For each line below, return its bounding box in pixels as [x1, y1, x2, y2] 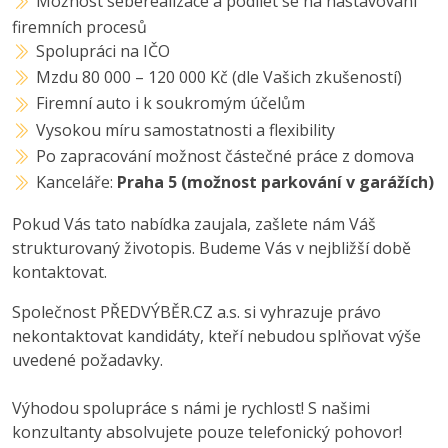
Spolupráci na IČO [36, 40, 171, 63]
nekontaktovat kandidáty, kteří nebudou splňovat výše [12, 325, 421, 348]
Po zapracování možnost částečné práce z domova [36, 144, 415, 167]
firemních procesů [12, 16, 147, 39]
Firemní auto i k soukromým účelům [36, 92, 306, 115]
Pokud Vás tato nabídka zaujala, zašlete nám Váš [12, 213, 376, 236]
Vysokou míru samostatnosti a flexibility [36, 118, 336, 141]
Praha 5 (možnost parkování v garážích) [117, 171, 435, 194]
